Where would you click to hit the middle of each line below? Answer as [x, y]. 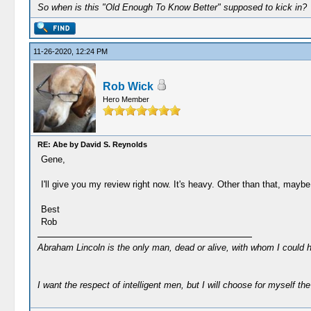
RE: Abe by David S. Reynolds [92, 144]
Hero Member [126, 99]
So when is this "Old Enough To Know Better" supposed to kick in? [172, 7]
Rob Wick [128, 86]
